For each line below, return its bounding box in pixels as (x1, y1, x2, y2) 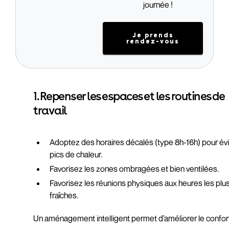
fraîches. (50, 190, 79, 200)
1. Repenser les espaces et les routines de (33, 88, 224, 103)
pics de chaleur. (50, 149, 103, 159)
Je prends (132, 32, 174, 39)
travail (33, 103, 66, 118)
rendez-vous (126, 38, 179, 45)
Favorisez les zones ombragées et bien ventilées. (50, 164, 219, 174)
